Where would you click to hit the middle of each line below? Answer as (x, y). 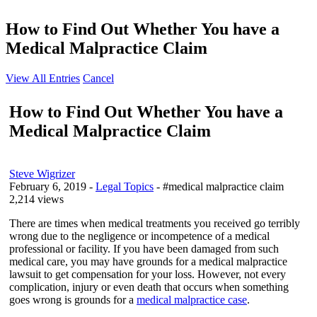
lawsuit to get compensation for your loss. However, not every (148, 274)
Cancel (98, 78)
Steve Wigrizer (42, 173)
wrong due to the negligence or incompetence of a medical (139, 236)
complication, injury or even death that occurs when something (149, 287)
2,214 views (36, 199)
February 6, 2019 (48, 186)
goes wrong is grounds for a (73, 299)
